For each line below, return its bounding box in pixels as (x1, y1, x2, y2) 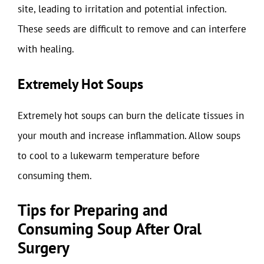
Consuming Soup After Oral (18, 219, 202, 239)
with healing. (18, 42, 74, 55)
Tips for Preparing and (18, 200, 168, 220)
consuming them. (18, 169, 92, 182)
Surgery (18, 237, 70, 258)
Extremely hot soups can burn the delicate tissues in (18, 108, 244, 122)
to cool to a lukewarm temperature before (18, 148, 200, 162)
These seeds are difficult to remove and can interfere (18, 22, 246, 35)
